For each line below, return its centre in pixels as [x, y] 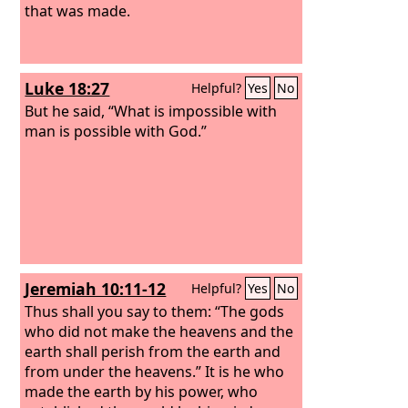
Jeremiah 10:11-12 [96, 289]
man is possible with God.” [116, 131]
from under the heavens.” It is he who [155, 371]
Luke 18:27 [67, 88]
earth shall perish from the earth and [153, 351]
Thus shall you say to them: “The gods [155, 311]
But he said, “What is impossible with [151, 111]
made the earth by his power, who [142, 391]
